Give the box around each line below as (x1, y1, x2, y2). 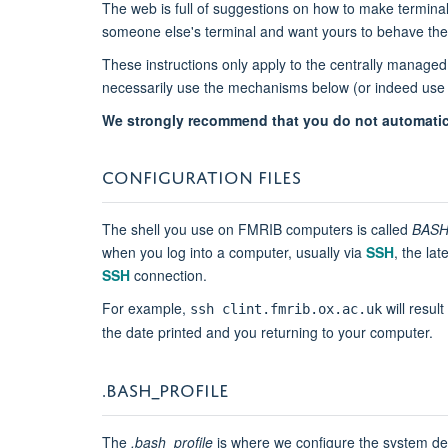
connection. (130, 264, 207, 285)
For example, (102, 297, 190, 318)
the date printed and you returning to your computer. (102, 321, 433, 342)
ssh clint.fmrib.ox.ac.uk (190, 300, 382, 317)
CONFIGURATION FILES (102, 160, 301, 188)
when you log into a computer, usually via (102, 241, 366, 262)
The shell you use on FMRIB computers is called (102, 218, 412, 239)
